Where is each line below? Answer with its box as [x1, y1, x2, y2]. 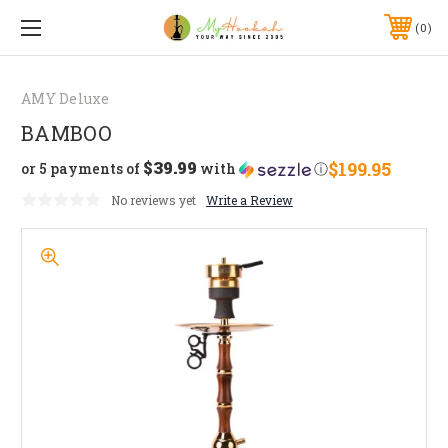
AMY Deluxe [21, 88, 110, 108]
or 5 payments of [21, 159, 143, 179]
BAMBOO [21, 119, 113, 146]
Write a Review [206, 191, 293, 208]
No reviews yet [111, 191, 196, 208]
